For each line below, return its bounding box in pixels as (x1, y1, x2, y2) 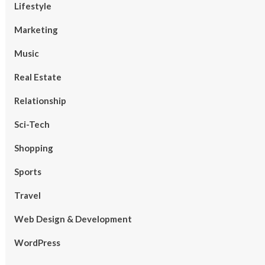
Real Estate (14, 72, 62, 82)
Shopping (14, 143, 53, 153)
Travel (14, 190, 41, 201)
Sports (14, 166, 41, 177)
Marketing (14, 24, 58, 35)
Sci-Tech (14, 119, 50, 130)
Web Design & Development (14, 214, 132, 224)
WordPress (14, 237, 60, 248)
